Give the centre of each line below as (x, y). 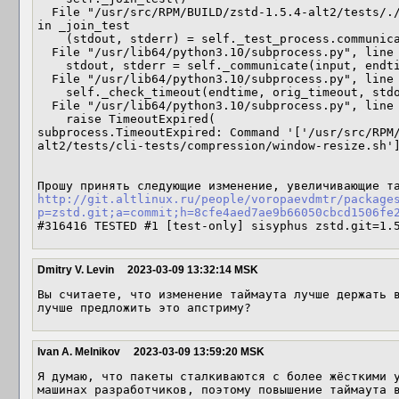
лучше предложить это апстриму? (144, 308)
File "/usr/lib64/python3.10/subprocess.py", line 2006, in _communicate (45, 79)
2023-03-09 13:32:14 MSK (193, 270)
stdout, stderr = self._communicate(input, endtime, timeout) (52, 65)
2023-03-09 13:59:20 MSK (199, 352)
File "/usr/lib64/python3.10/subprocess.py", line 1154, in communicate (45, 52)
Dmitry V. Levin (76, 270)
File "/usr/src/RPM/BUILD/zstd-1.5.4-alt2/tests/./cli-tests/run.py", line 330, (45, 12)
